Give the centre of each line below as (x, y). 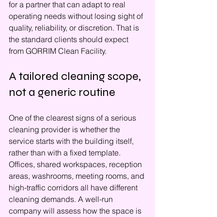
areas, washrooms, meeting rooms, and (77, 176)
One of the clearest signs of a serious (73, 118)
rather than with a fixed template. (66, 153)
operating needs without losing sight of (77, 16)
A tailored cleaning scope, (76, 76)
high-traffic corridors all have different (74, 187)
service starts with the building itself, (72, 141)
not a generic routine (62, 92)
